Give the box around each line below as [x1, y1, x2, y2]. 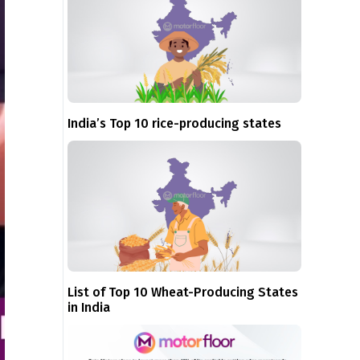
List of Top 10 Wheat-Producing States [67, 284, 299, 301]
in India [67, 300, 111, 316]
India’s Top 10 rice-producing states [67, 115, 282, 131]
